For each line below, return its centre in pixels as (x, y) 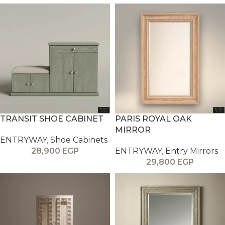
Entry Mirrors (192, 151)
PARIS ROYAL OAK (153, 119)
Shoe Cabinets (79, 140)
